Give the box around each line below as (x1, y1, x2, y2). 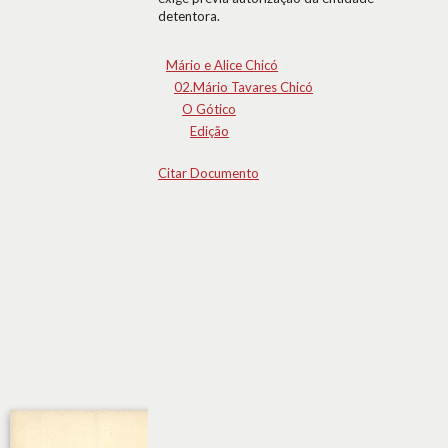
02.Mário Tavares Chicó (174, 79, 313, 95)
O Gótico (182, 101, 236, 117)
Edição (190, 123, 229, 139)
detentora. (158, 8, 220, 24)
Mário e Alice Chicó (166, 57, 278, 73)
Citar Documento (158, 165, 259, 181)
